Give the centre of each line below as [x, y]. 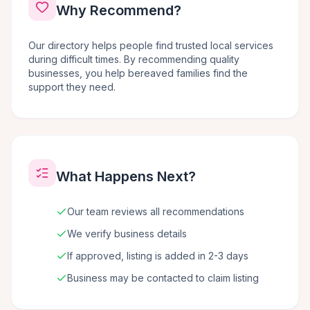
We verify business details [127, 234]
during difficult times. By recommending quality [134, 59]
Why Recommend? [119, 10]
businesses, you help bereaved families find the [138, 73]
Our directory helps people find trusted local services [151, 45]
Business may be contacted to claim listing [163, 278]
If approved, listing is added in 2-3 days [158, 256]
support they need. [72, 87]
